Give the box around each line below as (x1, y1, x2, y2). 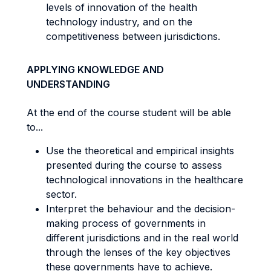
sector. (46, 188, 77, 200)
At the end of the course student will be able (27, 106, 231, 119)
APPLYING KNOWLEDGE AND (27, 64, 164, 76)
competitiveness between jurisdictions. (46, 30, 220, 42)
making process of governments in (46, 217, 206, 229)
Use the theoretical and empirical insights (46, 145, 234, 157)
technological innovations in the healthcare (46, 174, 243, 186)
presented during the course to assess (46, 159, 222, 171)
